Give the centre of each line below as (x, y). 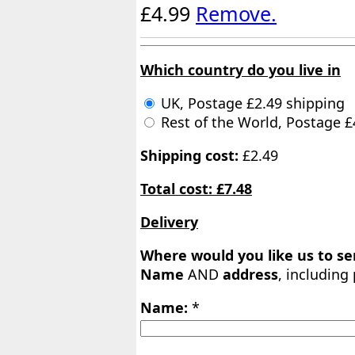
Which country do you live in (240, 70)
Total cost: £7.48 (196, 189)
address (250, 275)
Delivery (169, 222)
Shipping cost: (189, 156)
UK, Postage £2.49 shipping (251, 103)
